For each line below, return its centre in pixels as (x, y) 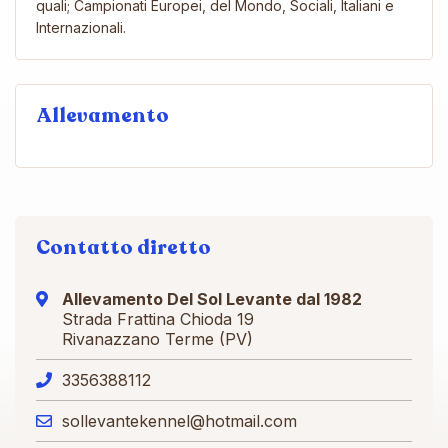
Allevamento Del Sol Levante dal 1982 (212, 298)
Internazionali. (81, 27)
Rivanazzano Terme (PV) (157, 338)
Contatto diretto (123, 247)
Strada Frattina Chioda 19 (158, 318)
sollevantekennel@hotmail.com (179, 420)
